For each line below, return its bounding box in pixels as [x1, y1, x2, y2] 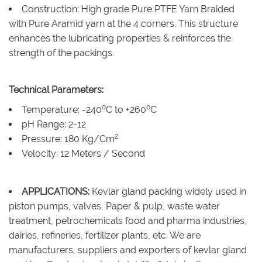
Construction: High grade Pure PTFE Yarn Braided [22, 4, 235, 15]
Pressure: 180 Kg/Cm [22, 133, 115, 144]
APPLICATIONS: [22, 186, 89, 197]
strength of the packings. [9, 47, 114, 58]
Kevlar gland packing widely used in [89, 186, 246, 197]
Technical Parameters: [9, 84, 104, 95]
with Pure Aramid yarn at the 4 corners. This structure [9, 18, 238, 29]
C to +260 [106, 104, 146, 115]
